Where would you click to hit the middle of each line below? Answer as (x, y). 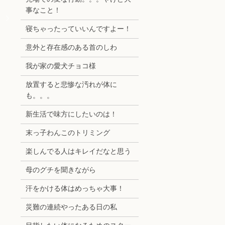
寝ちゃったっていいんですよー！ (78, 29)
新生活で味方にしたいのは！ (71, 115)
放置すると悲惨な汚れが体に (71, 85)
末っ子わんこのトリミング (68, 133)
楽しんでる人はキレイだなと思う (78, 152)
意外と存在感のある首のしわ (71, 48)
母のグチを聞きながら (61, 170)
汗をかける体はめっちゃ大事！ (75, 189)
